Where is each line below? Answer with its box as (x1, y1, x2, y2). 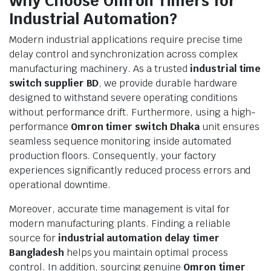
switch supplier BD (9, 77, 99, 90)
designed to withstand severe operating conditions (9, 91, 238, 104)
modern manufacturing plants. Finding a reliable (9, 217, 230, 230)
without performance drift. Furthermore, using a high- (9, 106, 256, 119)
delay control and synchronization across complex (9, 48, 238, 60)
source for (9, 232, 58, 244)
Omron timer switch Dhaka (70, 120, 200, 133)
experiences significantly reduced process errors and (9, 164, 251, 177)
